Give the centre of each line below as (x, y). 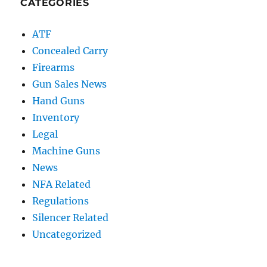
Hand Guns (59, 101)
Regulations (61, 201)
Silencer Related (71, 218)
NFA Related (62, 184)
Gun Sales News (70, 84)
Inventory (56, 118)
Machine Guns (66, 151)
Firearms (54, 68)
